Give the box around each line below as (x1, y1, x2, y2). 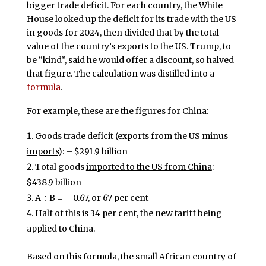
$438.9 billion (26, 176, 81, 188)
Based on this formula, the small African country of (26, 251, 236, 262)
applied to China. (26, 223, 95, 234)
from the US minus (148, 130, 228, 141)
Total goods (34, 161, 86, 172)
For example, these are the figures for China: (26, 105, 208, 116)
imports (26, 145, 58, 157)
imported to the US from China (85, 161, 212, 172)
